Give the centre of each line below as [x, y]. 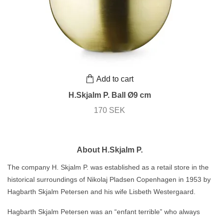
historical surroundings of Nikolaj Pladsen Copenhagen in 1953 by [109, 180]
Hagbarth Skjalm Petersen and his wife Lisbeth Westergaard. [101, 192]
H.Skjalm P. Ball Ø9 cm [109, 95]
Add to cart [115, 79]
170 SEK [109, 110]
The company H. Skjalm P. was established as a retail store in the [108, 167]
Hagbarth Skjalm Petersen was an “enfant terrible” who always [104, 212]
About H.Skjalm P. [109, 150]
